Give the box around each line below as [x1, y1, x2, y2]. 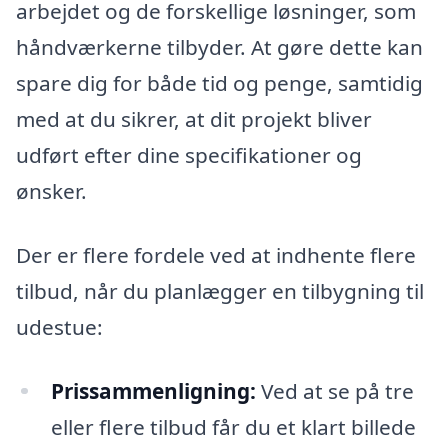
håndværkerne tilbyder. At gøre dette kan [16, 33, 423, 62]
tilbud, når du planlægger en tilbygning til [16, 276, 424, 305]
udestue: [16, 312, 103, 341]
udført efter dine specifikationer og [16, 141, 362, 170]
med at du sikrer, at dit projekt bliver [16, 105, 372, 134]
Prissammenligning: [50, 376, 256, 405]
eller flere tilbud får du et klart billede [50, 412, 416, 441]
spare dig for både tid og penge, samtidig [16, 69, 423, 98]
